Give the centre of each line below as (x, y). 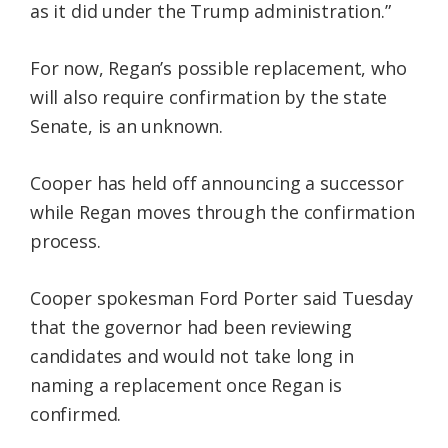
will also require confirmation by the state (209, 97)
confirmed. (76, 414)
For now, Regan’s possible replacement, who (218, 68)
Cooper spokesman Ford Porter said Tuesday (221, 298)
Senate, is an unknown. (127, 126)
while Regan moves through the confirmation (222, 212)
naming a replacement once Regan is (186, 385)
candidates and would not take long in (192, 356)
